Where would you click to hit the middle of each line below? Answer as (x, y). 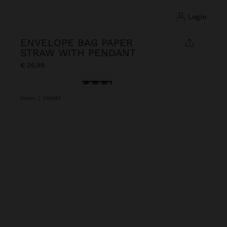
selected (98, 79)
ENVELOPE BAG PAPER (77, 43)
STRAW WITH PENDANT (78, 53)
